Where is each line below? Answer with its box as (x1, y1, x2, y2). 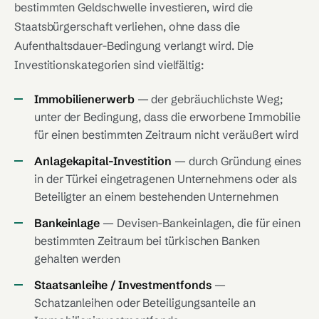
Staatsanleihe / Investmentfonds (34, 278, 212, 292)
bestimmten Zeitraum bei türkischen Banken (34, 234, 260, 248)
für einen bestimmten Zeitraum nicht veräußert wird (34, 127, 299, 142)
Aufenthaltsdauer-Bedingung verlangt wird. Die (14, 38, 254, 53)
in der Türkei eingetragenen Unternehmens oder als (34, 172, 298, 186)
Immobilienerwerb (34, 92, 135, 106)
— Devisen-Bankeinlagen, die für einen (100, 216, 301, 230)
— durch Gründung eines (172, 154, 302, 168)
